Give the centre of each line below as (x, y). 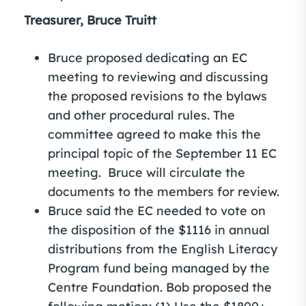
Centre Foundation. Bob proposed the (160, 287)
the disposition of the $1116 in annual (159, 230)
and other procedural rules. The (141, 115)
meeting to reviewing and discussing (158, 77)
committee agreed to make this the (154, 134)
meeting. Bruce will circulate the (147, 172)
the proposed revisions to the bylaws (157, 96)
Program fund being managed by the (159, 268)
